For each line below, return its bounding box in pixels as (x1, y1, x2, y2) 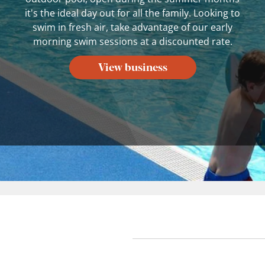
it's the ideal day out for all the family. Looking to (25, 6, 240, 20)
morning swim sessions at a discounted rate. (33, 34, 232, 48)
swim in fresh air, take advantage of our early (33, 20, 232, 34)
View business (98, 58, 167, 74)
